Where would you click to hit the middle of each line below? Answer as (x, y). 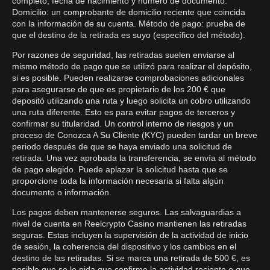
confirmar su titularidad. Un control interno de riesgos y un (123, 124)
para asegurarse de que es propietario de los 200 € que (119, 89)
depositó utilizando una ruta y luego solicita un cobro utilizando (131, 101)
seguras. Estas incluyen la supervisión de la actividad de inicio (130, 235)
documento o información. (62, 192)
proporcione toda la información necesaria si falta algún (118, 181)
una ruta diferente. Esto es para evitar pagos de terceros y (124, 112)
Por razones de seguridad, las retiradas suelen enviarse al (123, 55)
